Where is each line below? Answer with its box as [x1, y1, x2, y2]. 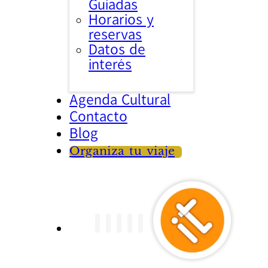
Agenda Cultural [69, 92, 170, 108]
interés [89, 57, 132, 72]
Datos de [89, 42, 145, 57]
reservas [89, 27, 142, 42]
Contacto [69, 109, 127, 124]
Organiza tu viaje [69, 145, 175, 158]
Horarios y [89, 12, 154, 28]
